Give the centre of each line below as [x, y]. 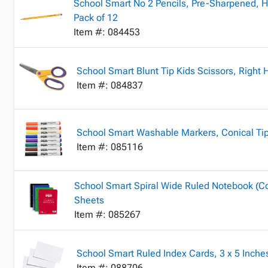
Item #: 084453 [106, 32]
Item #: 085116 [110, 147]
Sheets [89, 200]
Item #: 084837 [110, 85]
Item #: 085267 [108, 215]
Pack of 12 [95, 18]
